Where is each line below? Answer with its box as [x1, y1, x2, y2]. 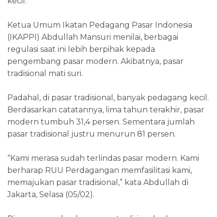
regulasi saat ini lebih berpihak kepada [7, 44, 155, 54]
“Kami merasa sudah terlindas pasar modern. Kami [7, 153, 199, 163]
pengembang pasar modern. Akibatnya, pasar [7, 56, 184, 66]
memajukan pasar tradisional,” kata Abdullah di [7, 177, 188, 187]
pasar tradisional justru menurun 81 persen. [7, 129, 176, 139]
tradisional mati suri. [7, 68, 83, 78]
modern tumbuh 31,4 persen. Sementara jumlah [7, 117, 195, 126]
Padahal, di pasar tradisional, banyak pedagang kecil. [7, 93, 209, 102]
